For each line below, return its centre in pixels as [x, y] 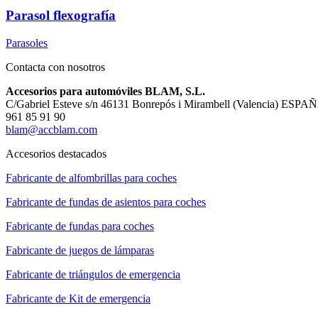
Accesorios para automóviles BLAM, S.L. [105, 91]
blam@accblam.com [51, 129]
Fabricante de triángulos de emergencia [93, 274]
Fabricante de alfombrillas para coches [91, 177]
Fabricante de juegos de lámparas [80, 250]
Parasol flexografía [61, 16]
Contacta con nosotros [55, 67]
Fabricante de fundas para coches [80, 226]
